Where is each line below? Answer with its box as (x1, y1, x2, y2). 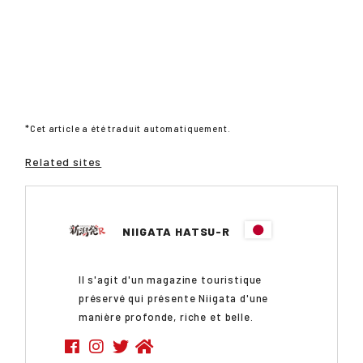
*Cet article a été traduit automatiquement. (25, 122, 231, 134)
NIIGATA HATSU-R (122, 224, 233, 238)
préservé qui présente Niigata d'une (78, 291, 269, 305)
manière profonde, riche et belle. (78, 310, 254, 323)
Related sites (25, 154, 102, 169)
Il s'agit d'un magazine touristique (78, 272, 263, 286)
